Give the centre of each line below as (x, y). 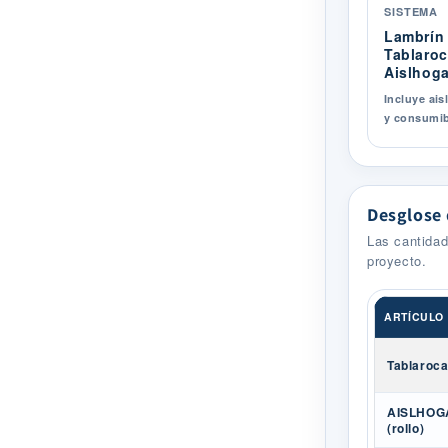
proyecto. (397, 260)
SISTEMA (411, 11)
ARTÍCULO (414, 316)
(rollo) (406, 427)
